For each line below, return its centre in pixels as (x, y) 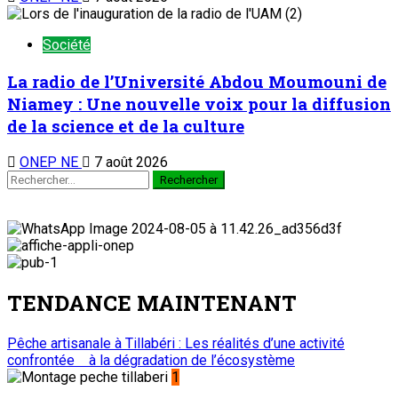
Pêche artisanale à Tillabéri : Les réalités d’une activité (176, 343)
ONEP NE (51, 162)
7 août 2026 (129, 162)
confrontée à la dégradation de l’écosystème (151, 360)
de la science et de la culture (126, 126)
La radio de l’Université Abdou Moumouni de (197, 82)
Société (67, 45)
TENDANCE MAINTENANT (152, 302)
